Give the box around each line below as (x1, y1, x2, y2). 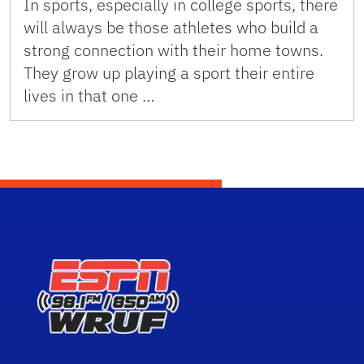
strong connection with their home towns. (24, 38, 323, 61)
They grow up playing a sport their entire (24, 61, 314, 84)
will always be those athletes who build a (24, 15, 318, 38)
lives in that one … (24, 84, 154, 106)
